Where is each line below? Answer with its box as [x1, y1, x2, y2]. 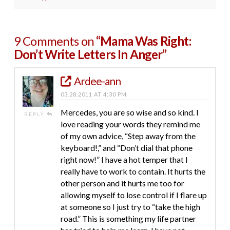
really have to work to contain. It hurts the [60, 166, 205, 176]
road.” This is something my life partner [60, 213, 196, 223]
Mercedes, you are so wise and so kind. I [60, 107, 199, 117]
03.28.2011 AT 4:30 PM [60, 90, 127, 98]
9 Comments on [13, 33, 97, 48]
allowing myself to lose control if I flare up [60, 189, 207, 200]
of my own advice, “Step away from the [60, 130, 196, 141]
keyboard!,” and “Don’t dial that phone [60, 142, 193, 152]
